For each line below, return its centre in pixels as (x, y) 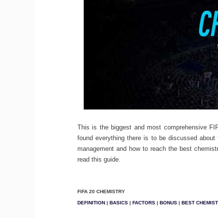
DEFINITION (91, 202)
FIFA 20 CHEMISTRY (101, 191)
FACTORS (144, 202)
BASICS (118, 202)
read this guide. (99, 159)
